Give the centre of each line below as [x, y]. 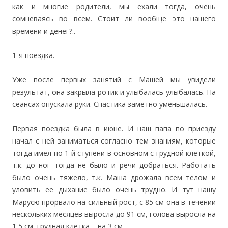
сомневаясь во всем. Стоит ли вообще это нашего [114, 19]
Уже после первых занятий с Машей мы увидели [114, 80]
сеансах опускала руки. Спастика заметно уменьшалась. [110, 104]
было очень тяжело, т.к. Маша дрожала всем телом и [114, 177]
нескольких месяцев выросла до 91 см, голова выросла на [114, 214]
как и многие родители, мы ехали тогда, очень [114, 6]
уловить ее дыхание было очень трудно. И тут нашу [114, 190]
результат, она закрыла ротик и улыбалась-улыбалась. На [114, 92]
